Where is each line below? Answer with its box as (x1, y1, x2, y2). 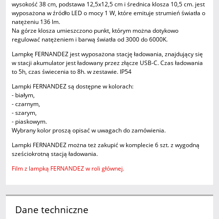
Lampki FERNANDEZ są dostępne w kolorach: (12, 82, 133, 91)
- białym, (12, 91, 35, 100)
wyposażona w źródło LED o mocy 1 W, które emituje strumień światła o (12, 9, 205, 18)
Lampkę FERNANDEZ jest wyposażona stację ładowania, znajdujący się (12, 50, 203, 59)
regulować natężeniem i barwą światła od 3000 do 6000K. (12, 35, 169, 44)
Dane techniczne (15, 203, 88, 216)
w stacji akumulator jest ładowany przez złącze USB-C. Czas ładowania (12, 59, 203, 67)
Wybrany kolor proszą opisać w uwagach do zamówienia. (12, 126, 166, 135)
